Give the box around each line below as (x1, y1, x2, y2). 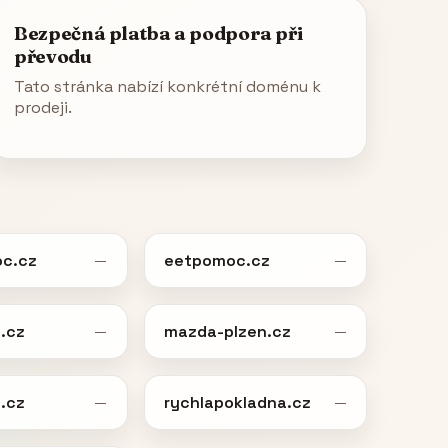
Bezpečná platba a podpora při (14, 21, 303, 45)
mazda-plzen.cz (163, 320, 291, 342)
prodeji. (14, 96, 73, 118)
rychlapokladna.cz (163, 391, 311, 413)
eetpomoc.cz (163, 249, 270, 271)
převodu (14, 44, 92, 68)
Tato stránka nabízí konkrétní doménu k (14, 75, 322, 97)
